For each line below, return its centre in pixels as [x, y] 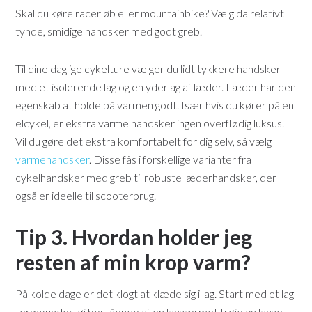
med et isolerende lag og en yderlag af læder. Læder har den [156, 87]
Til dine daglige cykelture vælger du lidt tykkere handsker [148, 69]
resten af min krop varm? [133, 262]
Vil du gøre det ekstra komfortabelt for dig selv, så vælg [144, 141]
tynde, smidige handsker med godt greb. [109, 31]
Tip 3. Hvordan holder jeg [134, 237]
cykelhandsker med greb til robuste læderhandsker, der [146, 178]
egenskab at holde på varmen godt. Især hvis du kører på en [155, 105]
